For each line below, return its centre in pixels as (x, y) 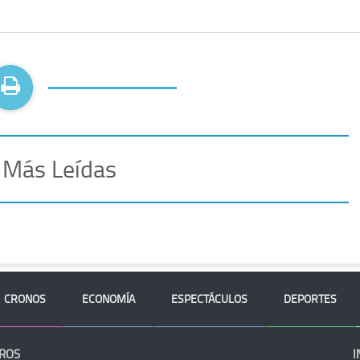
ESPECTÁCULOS (209, 299)
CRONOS (25, 299)
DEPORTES (310, 299)
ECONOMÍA (108, 299)
